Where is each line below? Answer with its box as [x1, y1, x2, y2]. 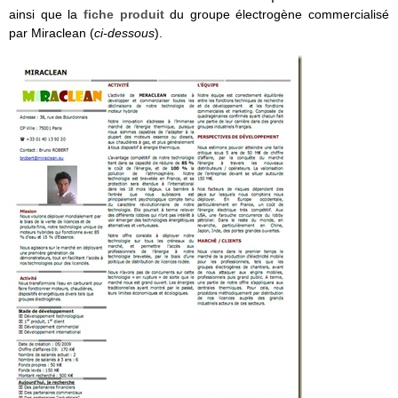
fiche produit [83, 6, 164, 21]
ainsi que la [9, 6, 84, 21]
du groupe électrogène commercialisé [163, 6, 389, 21]
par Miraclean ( [9, 25, 94, 40]
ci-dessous [94, 25, 155, 40]
